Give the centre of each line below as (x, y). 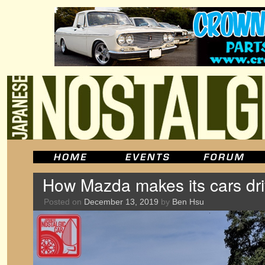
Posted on (63, 202)
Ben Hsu (188, 202)
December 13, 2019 (121, 202)
